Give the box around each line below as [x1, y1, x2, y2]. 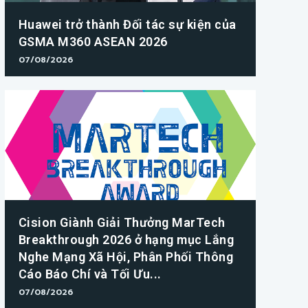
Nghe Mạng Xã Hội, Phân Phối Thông [18, 250, 234, 265]
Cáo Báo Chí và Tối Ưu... [18, 267, 162, 282]
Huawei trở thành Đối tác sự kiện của [18, 16, 236, 32]
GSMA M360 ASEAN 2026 [18, 34, 168, 49]
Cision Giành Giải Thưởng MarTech [18, 215, 225, 230]
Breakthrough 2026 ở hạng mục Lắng [18, 232, 234, 247]
